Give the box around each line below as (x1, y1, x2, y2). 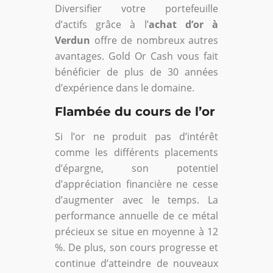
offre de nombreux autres (90, 33, 218, 47)
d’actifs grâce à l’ (55, 17, 149, 31)
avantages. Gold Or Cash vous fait (55, 49, 218, 63)
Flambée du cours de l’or (55, 104, 215, 119)
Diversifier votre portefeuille (55, 1, 218, 15)
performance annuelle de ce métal (55, 208, 218, 222)
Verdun (55, 33, 90, 47)
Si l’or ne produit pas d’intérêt (55, 129, 218, 143)
